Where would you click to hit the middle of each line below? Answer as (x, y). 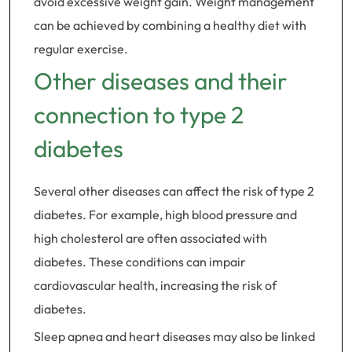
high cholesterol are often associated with (150, 238)
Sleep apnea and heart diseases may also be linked (174, 336)
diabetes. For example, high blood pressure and (165, 214)
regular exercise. (81, 49)
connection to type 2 (139, 115)
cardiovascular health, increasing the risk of (155, 285)
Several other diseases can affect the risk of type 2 (174, 191)
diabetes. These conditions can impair (140, 262)
